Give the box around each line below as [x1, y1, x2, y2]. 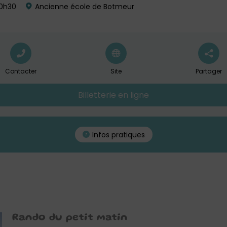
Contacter [5, 67, 36, 75]
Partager [196, 67, 222, 75]
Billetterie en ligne [78, 89, 149, 101]
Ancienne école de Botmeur [33, 2, 134, 12]
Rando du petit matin [12, 213, 128, 222]
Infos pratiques [92, 130, 145, 140]
